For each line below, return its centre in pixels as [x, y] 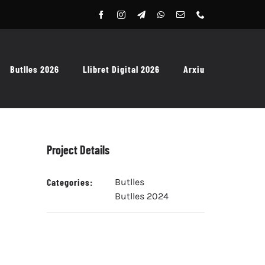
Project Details [78, 150]
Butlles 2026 [35, 69]
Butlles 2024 [142, 196]
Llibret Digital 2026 [122, 69]
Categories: [70, 182]
